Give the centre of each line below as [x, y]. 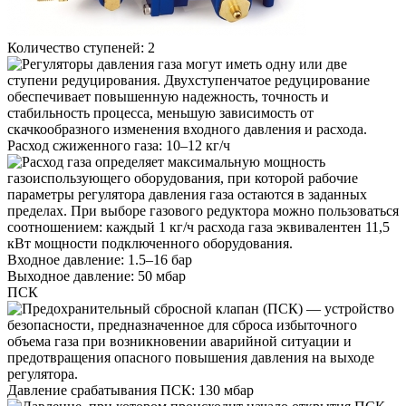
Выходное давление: [71, 275]
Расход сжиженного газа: [85, 145]
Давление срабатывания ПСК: [101, 390]
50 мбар [160, 275]
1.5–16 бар [158, 259]
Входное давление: [66, 259]
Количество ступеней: [76, 47]
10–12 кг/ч [196, 145]
